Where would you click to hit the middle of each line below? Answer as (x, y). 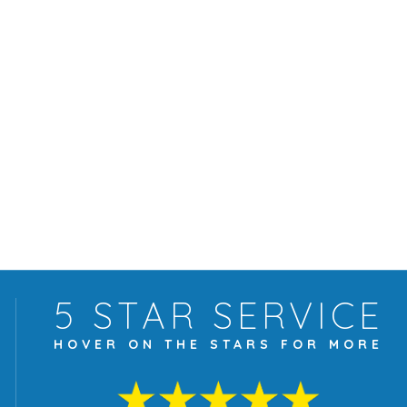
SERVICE (290, 315)
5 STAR (126, 315)
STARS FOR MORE (297, 344)
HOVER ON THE (132, 344)
